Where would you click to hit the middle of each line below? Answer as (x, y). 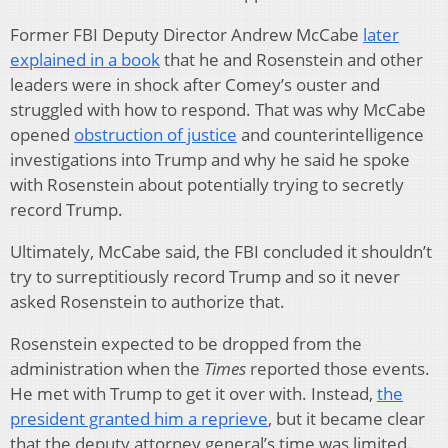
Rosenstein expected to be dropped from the (186, 343)
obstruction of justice (155, 134)
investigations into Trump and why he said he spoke (210, 159)
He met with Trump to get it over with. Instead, (193, 393)
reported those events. (340, 368)
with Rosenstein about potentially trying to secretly (207, 184)
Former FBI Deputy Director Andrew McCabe (186, 34)
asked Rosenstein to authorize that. (147, 301)
